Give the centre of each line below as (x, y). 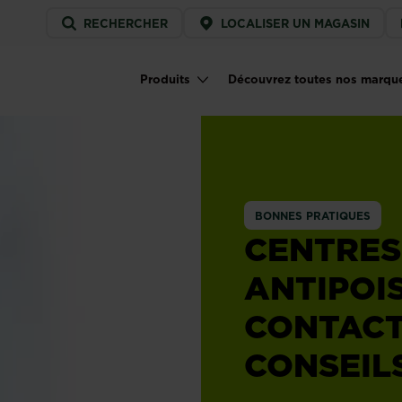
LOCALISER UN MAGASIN (295, 23)
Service (73, 17)
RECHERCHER (125, 23)
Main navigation (188, 89)
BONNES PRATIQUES (313, 216)
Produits (165, 79)
